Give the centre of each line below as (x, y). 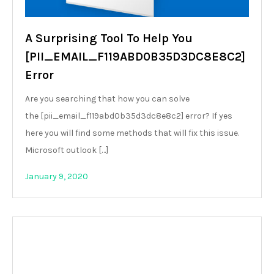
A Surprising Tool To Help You (109, 38)
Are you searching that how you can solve (107, 99)
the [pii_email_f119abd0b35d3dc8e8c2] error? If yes (129, 116)
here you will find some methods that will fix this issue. (132, 133)
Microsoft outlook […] (67, 150)
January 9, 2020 (57, 176)
